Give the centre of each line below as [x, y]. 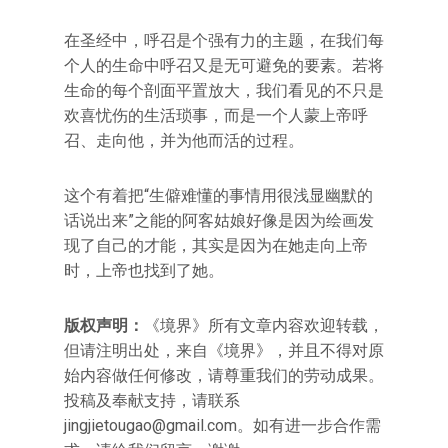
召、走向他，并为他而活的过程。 [184, 140]
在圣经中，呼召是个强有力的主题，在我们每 [224, 40]
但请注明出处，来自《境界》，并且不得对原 [224, 350]
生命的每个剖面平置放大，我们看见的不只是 [224, 90]
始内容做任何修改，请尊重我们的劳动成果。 [224, 375]
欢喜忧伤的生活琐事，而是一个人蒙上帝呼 [216, 115]
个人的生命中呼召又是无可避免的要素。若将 [224, 65]
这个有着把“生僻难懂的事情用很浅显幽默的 [218, 195]
